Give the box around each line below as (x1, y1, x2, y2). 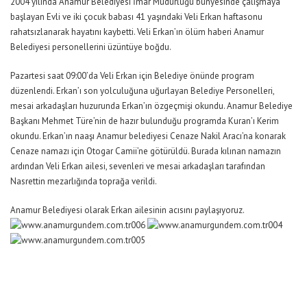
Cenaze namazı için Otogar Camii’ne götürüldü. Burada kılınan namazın (10, 145, 281, 157)
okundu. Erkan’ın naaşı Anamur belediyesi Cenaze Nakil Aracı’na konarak (10, 130, 286, 142)
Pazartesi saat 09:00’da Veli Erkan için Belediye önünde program (10, 69, 254, 82)
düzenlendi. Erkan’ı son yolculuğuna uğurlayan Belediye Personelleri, (10, 84, 274, 97)
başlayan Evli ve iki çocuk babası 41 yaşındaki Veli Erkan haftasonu (10, 10, 262, 23)
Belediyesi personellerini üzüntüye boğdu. (10, 40, 171, 53)
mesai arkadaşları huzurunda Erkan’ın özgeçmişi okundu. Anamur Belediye (10, 99, 293, 112)
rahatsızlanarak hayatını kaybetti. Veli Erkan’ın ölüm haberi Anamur (10, 25, 264, 38)
